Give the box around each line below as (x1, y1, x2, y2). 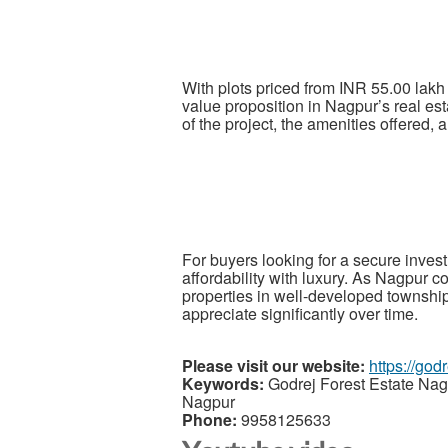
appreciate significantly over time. (182, 301, 418, 325)
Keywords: (182, 371, 264, 395)
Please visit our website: (182, 353, 365, 377)
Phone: (182, 407, 237, 431)
